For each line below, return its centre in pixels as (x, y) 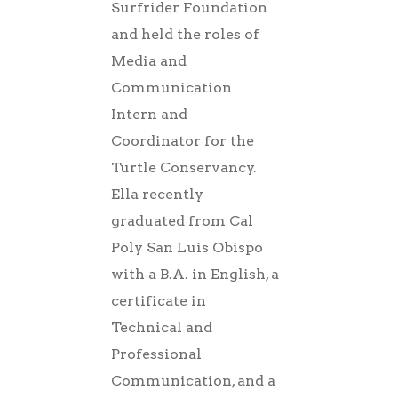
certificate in (159, 300)
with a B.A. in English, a (195, 274)
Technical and (162, 327)
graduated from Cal (182, 220)
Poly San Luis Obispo (187, 247)
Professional (156, 354)
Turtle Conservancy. (184, 167)
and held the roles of (185, 34)
